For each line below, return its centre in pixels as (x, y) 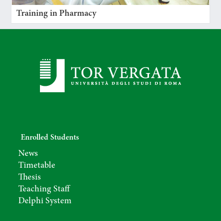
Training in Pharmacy (56, 14)
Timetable (37, 166)
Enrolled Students (50, 137)
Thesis (30, 177)
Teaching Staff (44, 189)
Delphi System (45, 201)
